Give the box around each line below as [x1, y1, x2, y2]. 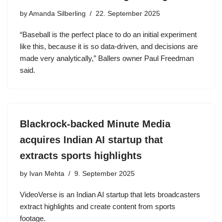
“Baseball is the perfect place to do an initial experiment [20, 30, 197, 39]
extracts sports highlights [20, 150, 142, 161]
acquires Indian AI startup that [20, 134, 163, 145]
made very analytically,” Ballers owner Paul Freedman [20, 54, 194, 62]
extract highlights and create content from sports [20, 202, 175, 211]
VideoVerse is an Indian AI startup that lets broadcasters [20, 190, 200, 199]
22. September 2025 [96, 10, 160, 17]
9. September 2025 [74, 170, 135, 177]
